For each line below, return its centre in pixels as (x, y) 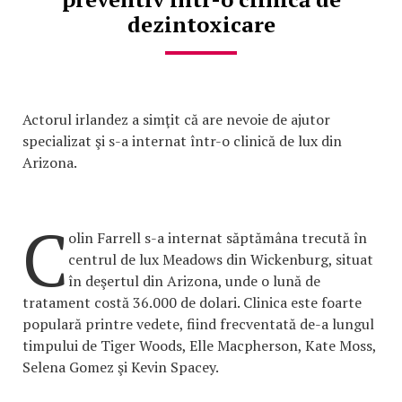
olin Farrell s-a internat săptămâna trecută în (218, 238)
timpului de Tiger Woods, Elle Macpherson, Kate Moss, (199, 346)
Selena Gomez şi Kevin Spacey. (121, 367)
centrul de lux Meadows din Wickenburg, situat (221, 260)
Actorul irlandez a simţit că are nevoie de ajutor (176, 120)
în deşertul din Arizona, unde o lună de (194, 281)
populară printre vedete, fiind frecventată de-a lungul (198, 324)
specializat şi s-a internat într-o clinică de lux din (182, 141)
